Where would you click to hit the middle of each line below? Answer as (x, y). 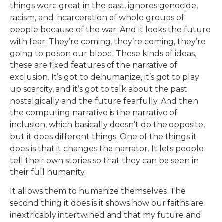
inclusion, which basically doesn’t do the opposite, (107, 124)
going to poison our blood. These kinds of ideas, (103, 53)
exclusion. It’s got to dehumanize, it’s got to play (105, 77)
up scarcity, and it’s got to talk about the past (99, 89)
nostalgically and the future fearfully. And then (104, 101)
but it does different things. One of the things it (103, 136)
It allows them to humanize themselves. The (98, 191)
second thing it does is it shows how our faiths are (107, 203)
